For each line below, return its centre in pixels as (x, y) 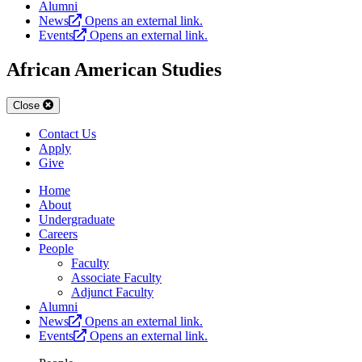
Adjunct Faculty (112, 293)
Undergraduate (77, 220)
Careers (58, 234)
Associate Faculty (116, 278)
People (56, 249)
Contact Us (67, 134)
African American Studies (114, 70)
